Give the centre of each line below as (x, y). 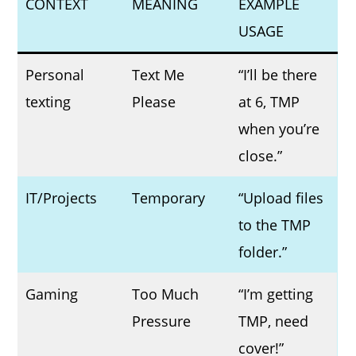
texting (48, 101)
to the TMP (275, 224)
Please (154, 101)
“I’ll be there (278, 74)
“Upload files (281, 197)
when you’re (279, 128)
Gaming (52, 294)
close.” (261, 155)
